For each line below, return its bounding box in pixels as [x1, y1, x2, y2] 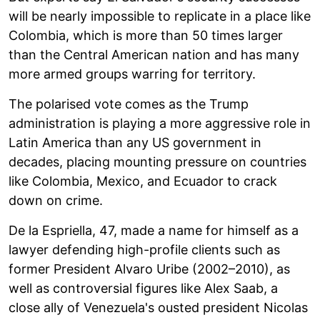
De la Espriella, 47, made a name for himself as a [9, 222, 299, 238]
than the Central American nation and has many [9, 46, 299, 62]
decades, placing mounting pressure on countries [9, 154, 306, 169]
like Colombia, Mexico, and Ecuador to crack [9, 173, 277, 189]
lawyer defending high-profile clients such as [9, 241, 280, 257]
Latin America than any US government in [9, 134, 261, 150]
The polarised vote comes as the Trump [9, 96, 249, 111]
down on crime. [9, 192, 103, 208]
